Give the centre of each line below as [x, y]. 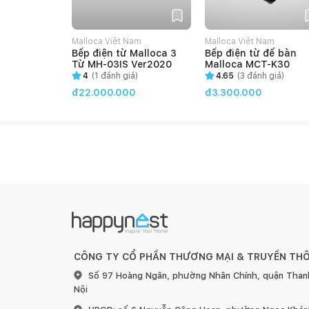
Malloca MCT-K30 [247, 64]
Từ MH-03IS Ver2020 [122, 64]
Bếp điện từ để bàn [251, 53]
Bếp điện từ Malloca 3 [124, 53]
